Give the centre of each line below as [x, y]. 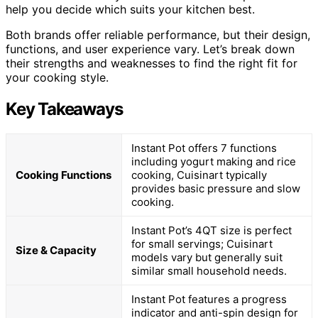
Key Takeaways [64, 109]
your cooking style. [57, 77]
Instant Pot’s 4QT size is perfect [212, 230]
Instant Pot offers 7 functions [204, 148]
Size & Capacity [56, 250]
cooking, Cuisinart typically [199, 175]
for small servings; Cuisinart [202, 243]
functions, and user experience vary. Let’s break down [150, 49]
